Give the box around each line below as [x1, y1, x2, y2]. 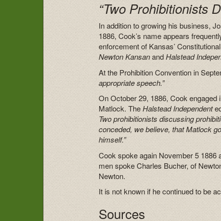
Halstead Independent [143, 103, 213, 114]
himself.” [99, 134, 128, 145]
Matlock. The [99, 103, 143, 114]
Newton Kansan [99, 51, 150, 62]
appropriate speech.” [99, 77, 165, 88]
